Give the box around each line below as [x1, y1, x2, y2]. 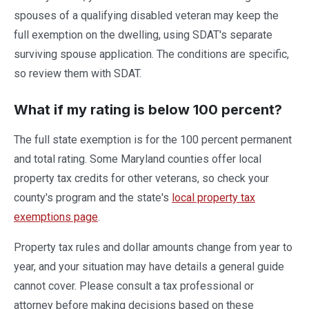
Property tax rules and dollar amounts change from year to [14, 241, 292, 254]
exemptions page [14, 210, 98, 223]
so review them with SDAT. [14, 67, 141, 80]
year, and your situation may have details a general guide [14, 260, 284, 273]
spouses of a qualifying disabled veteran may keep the [14, 9, 279, 22]
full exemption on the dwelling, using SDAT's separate [14, 28, 272, 41]
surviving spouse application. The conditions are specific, [14, 48, 289, 61]
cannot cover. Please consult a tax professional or [14, 279, 254, 292]
